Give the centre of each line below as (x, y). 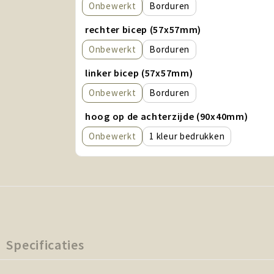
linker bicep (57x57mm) (139, 73)
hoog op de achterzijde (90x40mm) (167, 116)
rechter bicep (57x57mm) (143, 29)
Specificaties (45, 245)
